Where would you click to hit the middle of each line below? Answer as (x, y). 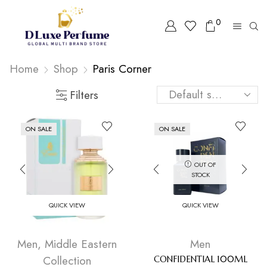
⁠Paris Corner (122, 69)
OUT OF (205, 164)
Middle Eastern (80, 244)
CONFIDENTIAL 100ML (200, 259)
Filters (84, 95)
